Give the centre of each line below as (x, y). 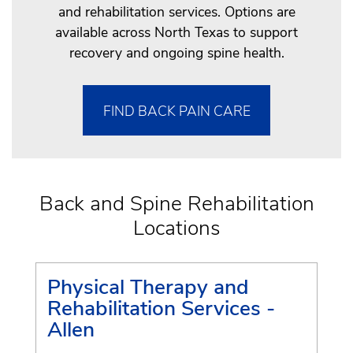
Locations (176, 227)
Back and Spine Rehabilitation (176, 203)
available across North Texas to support (176, 32)
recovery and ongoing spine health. (176, 52)
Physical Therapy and (148, 286)
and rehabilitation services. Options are (176, 11)
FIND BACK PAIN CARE (176, 111)
